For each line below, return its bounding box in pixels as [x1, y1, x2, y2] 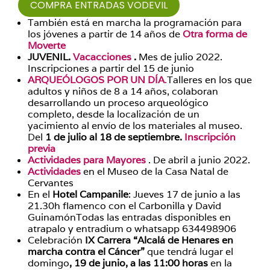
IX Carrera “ [85, 234, 137, 247]
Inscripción [184, 131, 236, 144]
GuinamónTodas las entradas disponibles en [28, 211, 231, 224]
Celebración [28, 234, 85, 247]
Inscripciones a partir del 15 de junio [28, 62, 194, 75]
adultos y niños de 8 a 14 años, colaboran [28, 85, 218, 98]
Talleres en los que [167, 74, 252, 87]
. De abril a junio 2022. [146, 154, 250, 167]
